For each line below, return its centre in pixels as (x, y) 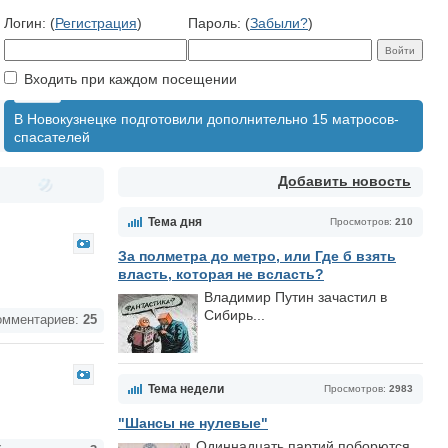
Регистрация (96, 23)
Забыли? (279, 23)
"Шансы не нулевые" (193, 423)
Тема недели (186, 389)
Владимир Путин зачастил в (295, 297)
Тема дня (175, 222)
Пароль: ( (219, 23)
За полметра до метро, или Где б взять (257, 256)
